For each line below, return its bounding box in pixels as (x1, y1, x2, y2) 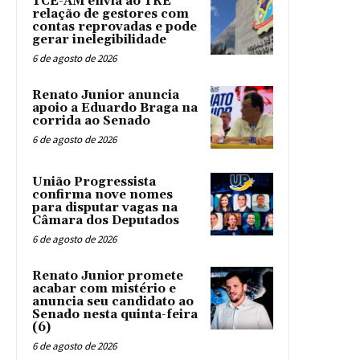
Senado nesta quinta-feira (32, 307, 198, 323)
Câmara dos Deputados (32, 213, 179, 229)
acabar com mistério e (32, 281, 176, 297)
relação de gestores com (32, 6, 189, 22)
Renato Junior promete (32, 268, 183, 284)
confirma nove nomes (32, 187, 173, 203)
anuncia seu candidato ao (32, 294, 194, 310)
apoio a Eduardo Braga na (32, 100, 198, 117)
